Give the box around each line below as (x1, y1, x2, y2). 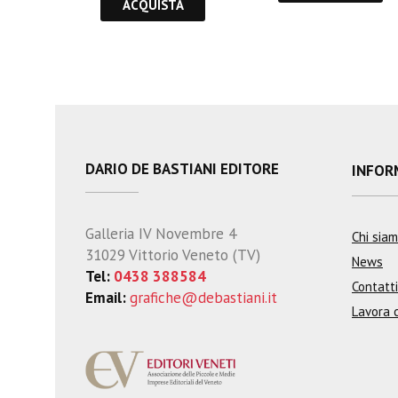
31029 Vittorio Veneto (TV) (85, 244, 260, 265)
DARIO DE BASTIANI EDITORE (85, 158, 279, 179)
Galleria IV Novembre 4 (85, 223, 236, 243)
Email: (85, 287, 130, 307)
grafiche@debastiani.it (130, 287, 277, 307)
